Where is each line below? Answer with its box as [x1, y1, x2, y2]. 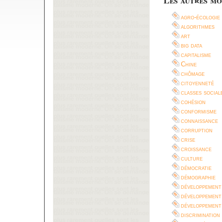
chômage [181, 69, 205, 77]
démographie [181, 173, 216, 181]
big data [181, 41, 202, 49]
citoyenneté [181, 79, 214, 87]
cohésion [181, 98, 206, 106]
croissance [181, 145, 212, 153]
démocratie [181, 164, 212, 171]
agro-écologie [181, 13, 220, 21]
